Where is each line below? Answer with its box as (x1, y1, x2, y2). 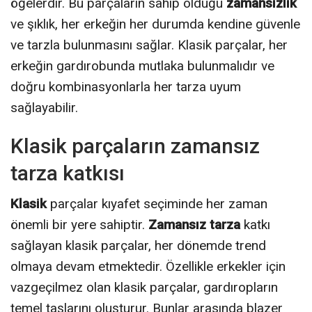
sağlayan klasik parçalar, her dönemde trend (10, 237, 266, 253)
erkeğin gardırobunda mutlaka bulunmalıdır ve (10, 57, 274, 74)
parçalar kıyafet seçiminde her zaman (47, 195, 267, 212)
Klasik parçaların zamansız (10, 133, 260, 158)
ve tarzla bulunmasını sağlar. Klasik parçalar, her (10, 36, 288, 53)
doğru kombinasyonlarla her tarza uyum (10, 78, 241, 95)
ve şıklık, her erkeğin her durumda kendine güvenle (10, 15, 300, 32)
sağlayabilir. (10, 99, 78, 116)
